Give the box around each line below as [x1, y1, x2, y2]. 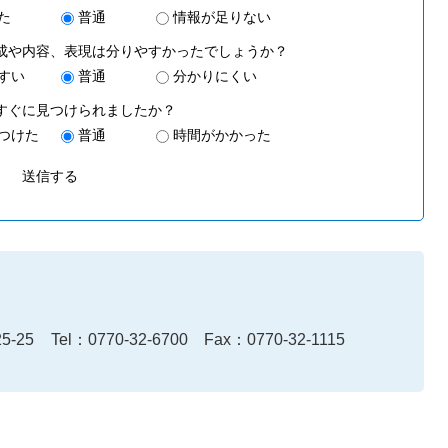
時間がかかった [173, 126, 271, 143]
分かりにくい [173, 68, 257, 85]
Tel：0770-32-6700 [50, 331, 188, 349]
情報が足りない [173, 9, 271, 26]
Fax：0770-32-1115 [204, 331, 346, 349]
